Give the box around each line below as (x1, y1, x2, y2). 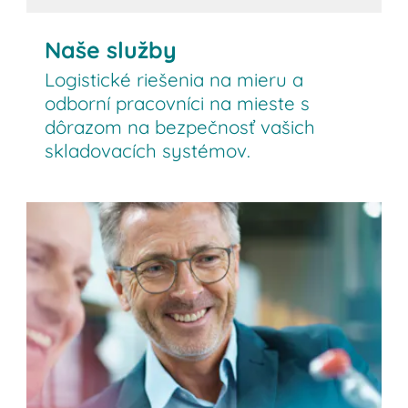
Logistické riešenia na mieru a (45, 66, 304, 91)
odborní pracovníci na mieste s (45, 90, 311, 115)
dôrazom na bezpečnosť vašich (45, 114, 316, 138)
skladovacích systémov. (45, 138, 251, 162)
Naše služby (45, 35, 178, 64)
